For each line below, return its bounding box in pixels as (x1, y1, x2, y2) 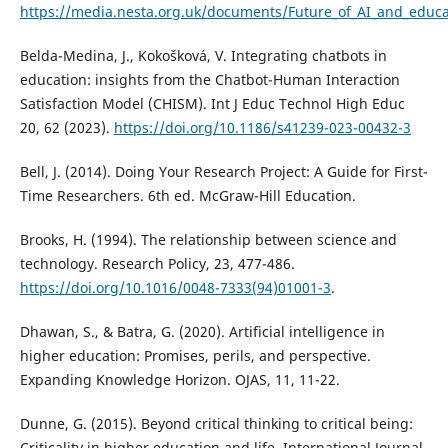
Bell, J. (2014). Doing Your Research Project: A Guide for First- (19, 162, 428, 182)
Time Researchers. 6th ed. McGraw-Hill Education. (19, 186, 356, 206)
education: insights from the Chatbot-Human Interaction (19, 70, 400, 90)
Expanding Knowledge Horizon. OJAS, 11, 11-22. (19, 370, 340, 390)
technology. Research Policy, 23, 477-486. (19, 254, 295, 274)
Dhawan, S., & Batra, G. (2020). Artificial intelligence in (19, 322, 385, 342)
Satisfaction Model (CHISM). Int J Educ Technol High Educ (19, 94, 405, 114)
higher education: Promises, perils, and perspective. (19, 346, 371, 366)
